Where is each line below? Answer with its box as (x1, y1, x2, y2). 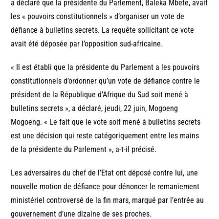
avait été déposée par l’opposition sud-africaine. (11, 39, 163, 48)
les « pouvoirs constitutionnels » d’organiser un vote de (11, 11, 185, 21)
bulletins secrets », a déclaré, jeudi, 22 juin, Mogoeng (11, 103, 178, 113)
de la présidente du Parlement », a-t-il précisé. (11, 144, 157, 154)
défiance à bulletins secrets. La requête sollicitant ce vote (11, 25, 195, 35)
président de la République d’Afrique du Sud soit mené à (11, 89, 189, 99)
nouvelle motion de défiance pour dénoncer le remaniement (11, 181, 200, 191)
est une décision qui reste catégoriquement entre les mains (11, 131, 199, 140)
